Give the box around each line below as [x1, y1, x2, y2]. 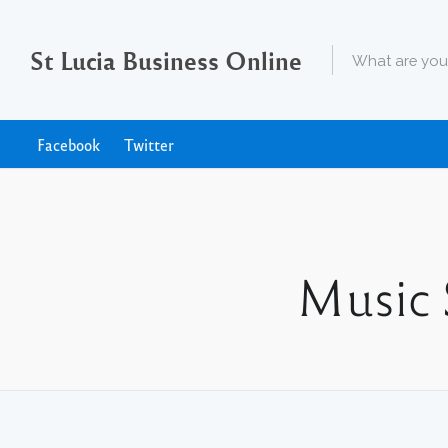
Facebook [37, 135, 100, 154]
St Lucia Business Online [30, 44, 302, 76]
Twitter [124, 135, 174, 154]
